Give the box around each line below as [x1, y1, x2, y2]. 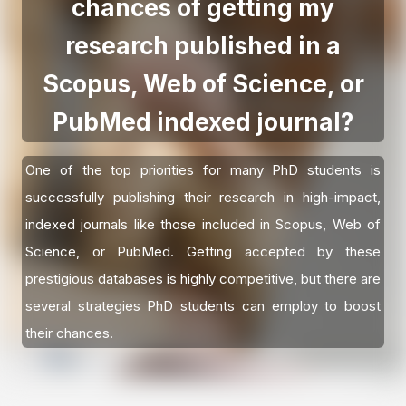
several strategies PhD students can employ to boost [25, 297, 381, 315]
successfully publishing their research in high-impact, [25, 188, 381, 207]
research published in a [65, 32, 341, 61]
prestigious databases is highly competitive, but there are [25, 270, 381, 288]
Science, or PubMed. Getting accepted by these [25, 243, 381, 261]
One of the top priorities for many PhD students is [25, 161, 381, 179]
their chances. [25, 324, 113, 343]
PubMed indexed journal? [53, 108, 353, 137]
